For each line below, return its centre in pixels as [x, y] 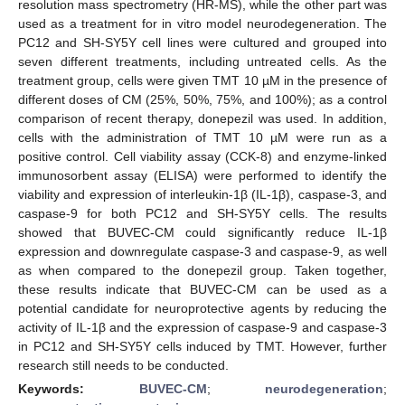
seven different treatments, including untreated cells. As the [202, 61]
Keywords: [79, 388]
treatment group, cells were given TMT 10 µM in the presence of [202, 80]
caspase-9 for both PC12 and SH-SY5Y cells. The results [202, 213]
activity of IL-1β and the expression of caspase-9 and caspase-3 [202, 327]
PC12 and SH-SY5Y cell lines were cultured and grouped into [202, 42]
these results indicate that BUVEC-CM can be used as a [202, 289]
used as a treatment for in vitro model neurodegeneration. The [202, 23]
